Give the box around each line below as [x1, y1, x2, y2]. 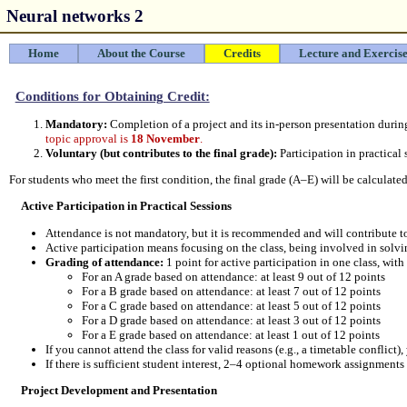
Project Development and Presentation [21, 382, 218, 397]
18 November [131, 131, 200, 145]
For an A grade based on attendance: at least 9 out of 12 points [82, 269, 385, 283]
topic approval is [45, 131, 131, 145]
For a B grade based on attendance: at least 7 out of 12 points [82, 283, 381, 298]
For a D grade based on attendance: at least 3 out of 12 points [82, 313, 381, 327]
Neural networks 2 [5, 5, 144, 25]
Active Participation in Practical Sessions [21, 199, 233, 213]
